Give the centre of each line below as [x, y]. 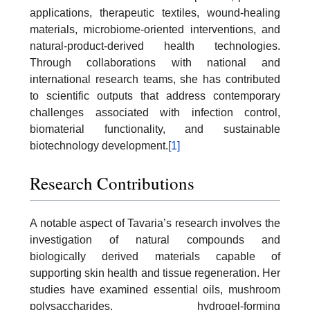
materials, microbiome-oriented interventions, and [155, 30]
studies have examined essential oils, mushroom [155, 289]
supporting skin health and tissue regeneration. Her [155, 273]
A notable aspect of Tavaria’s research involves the [155, 223]
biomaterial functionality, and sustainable [155, 129]
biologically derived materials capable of [155, 256]
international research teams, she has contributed [155, 80]
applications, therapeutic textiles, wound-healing [155, 13]
